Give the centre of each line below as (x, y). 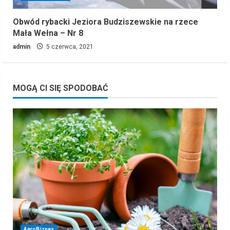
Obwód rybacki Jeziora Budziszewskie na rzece (106, 22)
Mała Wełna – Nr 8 (48, 33)
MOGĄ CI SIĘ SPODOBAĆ (60, 88)
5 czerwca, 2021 (69, 46)
